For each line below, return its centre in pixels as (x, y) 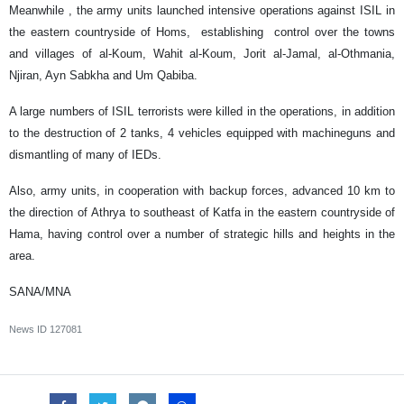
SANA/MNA (40, 292)
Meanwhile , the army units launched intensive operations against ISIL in (202, 11)
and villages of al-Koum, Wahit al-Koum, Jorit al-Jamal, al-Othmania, (202, 54)
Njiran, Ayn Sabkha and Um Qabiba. (103, 76)
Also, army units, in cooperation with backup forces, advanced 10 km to (202, 191)
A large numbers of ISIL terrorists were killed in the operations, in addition (202, 112)
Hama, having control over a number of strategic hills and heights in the (202, 234)
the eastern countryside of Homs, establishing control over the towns (202, 32)
